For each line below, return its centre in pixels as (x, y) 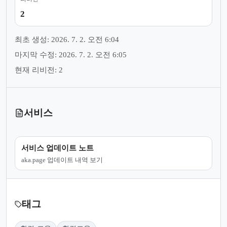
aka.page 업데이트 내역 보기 (62, 160)
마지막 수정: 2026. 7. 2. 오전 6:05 (71, 55)
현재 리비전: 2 (39, 70)
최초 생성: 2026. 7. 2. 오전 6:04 (67, 40)
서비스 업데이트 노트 (58, 148)
